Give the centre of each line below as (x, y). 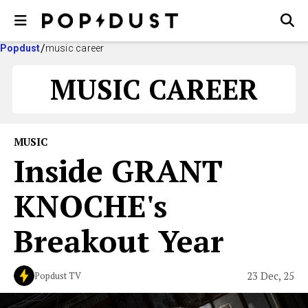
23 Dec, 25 (271, 275)
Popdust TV (58, 276)
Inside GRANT (118, 170)
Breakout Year (119, 241)
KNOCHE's (90, 206)
